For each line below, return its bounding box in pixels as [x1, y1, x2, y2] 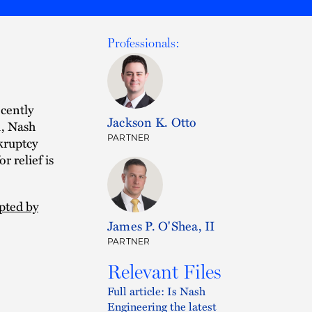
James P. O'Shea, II [107, 216, 215, 235]
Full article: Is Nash [107, 283, 205, 299]
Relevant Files [107, 260, 221, 283]
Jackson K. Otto [107, 112, 197, 131]
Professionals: [107, 36, 180, 50]
